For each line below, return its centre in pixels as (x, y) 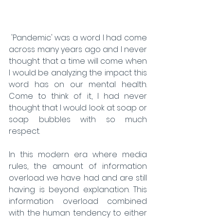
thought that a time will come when (78, 61)
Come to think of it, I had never (78, 96)
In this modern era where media (78, 154)
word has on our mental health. (78, 84)
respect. (24, 131)
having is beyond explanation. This (78, 189)
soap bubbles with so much (78, 119)
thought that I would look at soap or (78, 108)
